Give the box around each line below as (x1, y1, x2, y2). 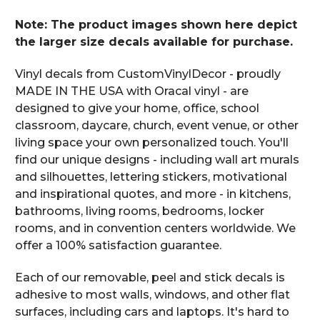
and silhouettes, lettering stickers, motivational (15, 169, 287, 184)
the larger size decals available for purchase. (15, 34, 293, 49)
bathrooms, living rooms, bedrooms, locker (15, 204, 264, 218)
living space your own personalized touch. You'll (15, 135, 289, 149)
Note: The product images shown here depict (15, 17, 297, 31)
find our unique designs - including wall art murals (15, 152, 299, 166)
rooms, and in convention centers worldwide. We (15, 221, 296, 235)
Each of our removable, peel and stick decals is (15, 270, 285, 284)
